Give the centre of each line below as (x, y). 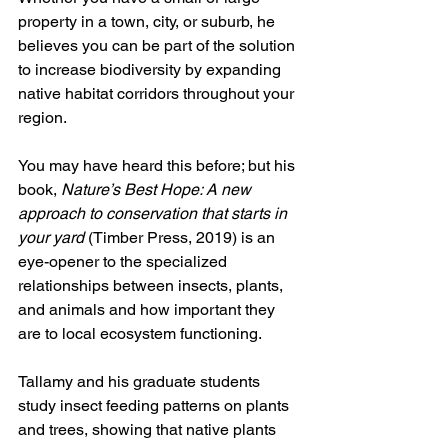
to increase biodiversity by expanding (151, 69)
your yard (53, 237)
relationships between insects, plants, (152, 285)
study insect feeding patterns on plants (155, 405)
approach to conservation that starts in (154, 213)
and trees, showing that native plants (149, 429)
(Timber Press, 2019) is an (183, 237)
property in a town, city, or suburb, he (148, 21)
